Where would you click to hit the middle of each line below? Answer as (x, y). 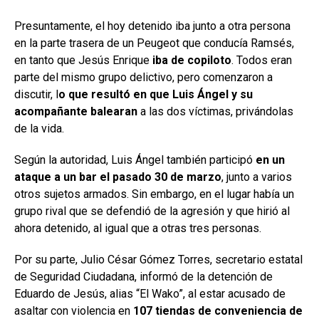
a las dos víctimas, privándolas (215, 111)
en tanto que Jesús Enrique (83, 60)
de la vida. (39, 128)
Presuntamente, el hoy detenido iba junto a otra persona (152, 26)
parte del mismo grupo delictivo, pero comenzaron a (143, 77)
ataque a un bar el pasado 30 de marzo (118, 177)
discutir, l (36, 94)
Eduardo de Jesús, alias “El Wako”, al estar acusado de (150, 293)
